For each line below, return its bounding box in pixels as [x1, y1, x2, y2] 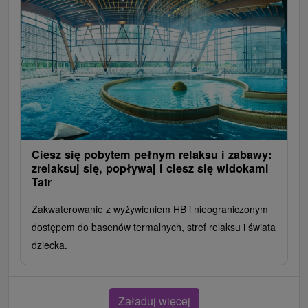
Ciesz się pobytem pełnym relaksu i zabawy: [32, 146, 272, 162]
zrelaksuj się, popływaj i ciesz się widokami [32, 159, 269, 176]
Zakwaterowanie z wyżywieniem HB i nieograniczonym [32, 201, 268, 216]
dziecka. [32, 237, 67, 252]
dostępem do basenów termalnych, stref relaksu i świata [32, 219, 276, 234]
